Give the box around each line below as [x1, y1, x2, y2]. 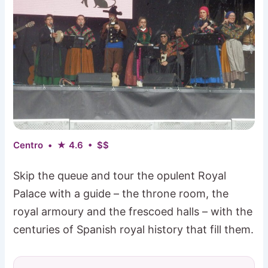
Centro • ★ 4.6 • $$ [13, 139, 109, 151]
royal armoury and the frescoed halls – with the [13, 205, 253, 218]
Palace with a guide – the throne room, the [13, 187, 229, 200]
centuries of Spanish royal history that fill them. [13, 223, 254, 236]
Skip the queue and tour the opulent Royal [13, 169, 227, 182]
